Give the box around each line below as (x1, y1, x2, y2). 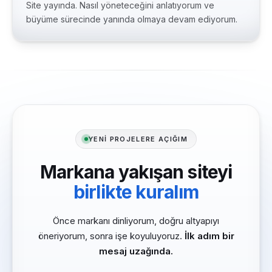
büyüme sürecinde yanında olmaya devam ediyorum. (26, 14, 237, 24)
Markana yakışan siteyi (39, 161, 233, 183)
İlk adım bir (184, 230, 234, 242)
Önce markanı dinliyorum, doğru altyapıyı (53, 215, 219, 226)
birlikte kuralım (73, 181, 199, 203)
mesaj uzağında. (99, 245, 173, 257)
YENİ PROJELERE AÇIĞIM (88, 135, 188, 143)
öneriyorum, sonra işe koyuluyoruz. (38, 230, 185, 242)
